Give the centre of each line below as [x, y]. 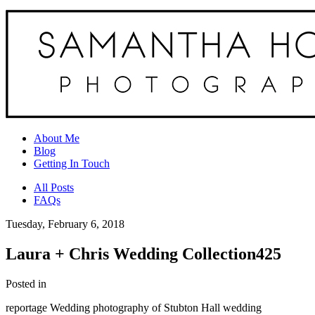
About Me [57, 138]
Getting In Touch [72, 163]
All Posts [54, 187]
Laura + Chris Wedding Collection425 [143, 253]
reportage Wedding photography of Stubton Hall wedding [134, 307]
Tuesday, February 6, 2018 [65, 224]
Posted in [26, 283]
